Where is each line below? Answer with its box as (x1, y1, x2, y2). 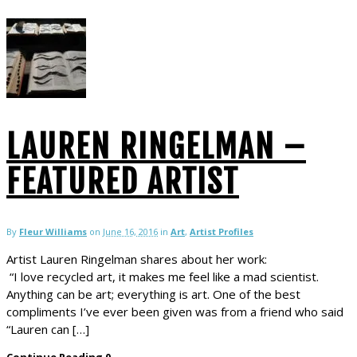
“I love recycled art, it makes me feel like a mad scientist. (6, 268, 319, 284)
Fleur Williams (19, 225, 87, 237)
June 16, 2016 (103, 225, 158, 237)
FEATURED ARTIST (6, 161, 239, 202)
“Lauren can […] (6, 320, 89, 337)
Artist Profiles (190, 225, 253, 237)
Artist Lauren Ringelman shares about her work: (6, 250, 350, 267)
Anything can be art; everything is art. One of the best (6, 285, 300, 302)
